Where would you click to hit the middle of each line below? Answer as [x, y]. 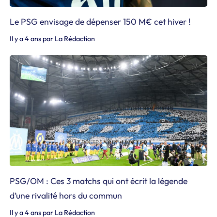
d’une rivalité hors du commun [66, 195]
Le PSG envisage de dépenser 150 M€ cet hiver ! [100, 21]
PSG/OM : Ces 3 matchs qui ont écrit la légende [99, 181]
